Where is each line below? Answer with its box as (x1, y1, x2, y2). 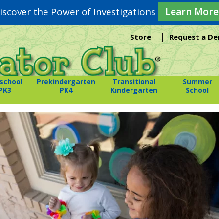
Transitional (112, 77, 156, 87)
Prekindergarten (37, 77, 96, 87)
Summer (182, 77, 212, 87)
